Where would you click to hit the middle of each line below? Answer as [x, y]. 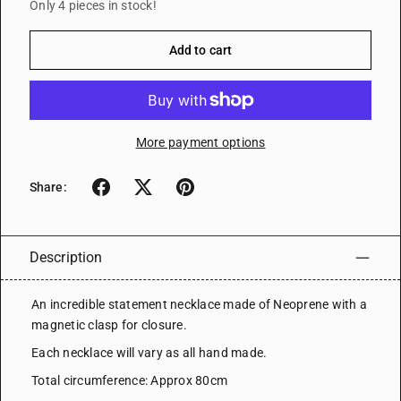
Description [66, 258]
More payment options [200, 143]
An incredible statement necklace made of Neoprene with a [199, 305]
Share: [48, 188]
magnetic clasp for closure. [109, 325]
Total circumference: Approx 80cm [129, 381]
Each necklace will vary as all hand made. [149, 353]
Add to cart [200, 51]
